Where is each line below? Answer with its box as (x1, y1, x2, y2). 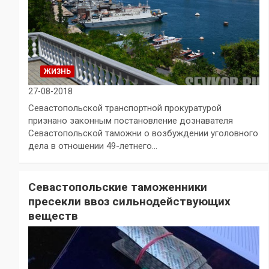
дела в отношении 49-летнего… (28, 141, 157, 151)
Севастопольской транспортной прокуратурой (28, 103, 222, 113)
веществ (28, 209, 78, 223)
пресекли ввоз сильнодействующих (28, 195, 231, 208)
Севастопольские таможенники (28, 180, 207, 194)
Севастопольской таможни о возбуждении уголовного (28, 128, 258, 139)
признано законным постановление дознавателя (28, 115, 233, 126)
